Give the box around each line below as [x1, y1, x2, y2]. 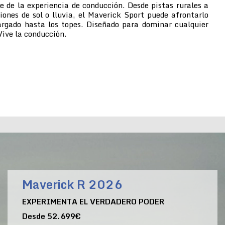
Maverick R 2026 [22, 174, 123, 194]
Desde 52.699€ [22, 209, 81, 222]
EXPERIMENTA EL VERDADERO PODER [22, 195, 165, 207]
